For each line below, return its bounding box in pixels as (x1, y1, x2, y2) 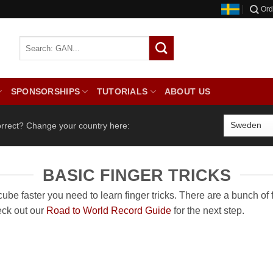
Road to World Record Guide (46, 205, 171, 216)
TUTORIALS (96, 87, 148, 96)
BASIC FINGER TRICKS (42, 165, 231, 185)
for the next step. (171, 205, 244, 216)
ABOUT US (164, 87, 211, 96)
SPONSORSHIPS (10, 87, 80, 96)
